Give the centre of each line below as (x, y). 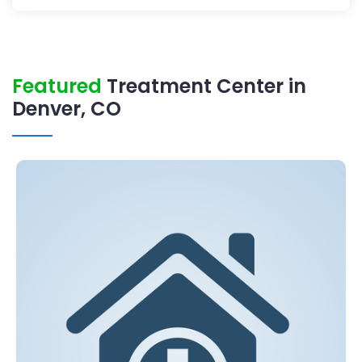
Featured (57, 86)
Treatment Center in (204, 86)
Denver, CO (67, 109)
